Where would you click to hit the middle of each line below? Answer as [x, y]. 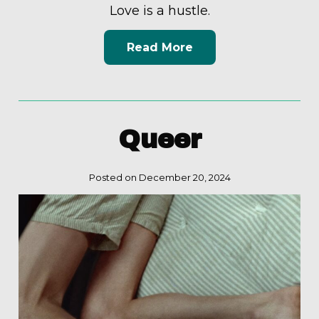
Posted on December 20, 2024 [159, 178]
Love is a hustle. [159, 10]
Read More [159, 48]
